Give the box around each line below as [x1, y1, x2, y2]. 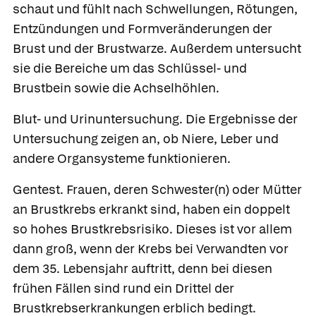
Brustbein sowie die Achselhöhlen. [13, 80, 219, 97]
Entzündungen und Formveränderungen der [13, 20, 272, 37]
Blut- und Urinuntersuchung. [13, 111, 183, 128]
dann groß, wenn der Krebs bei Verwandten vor [13, 241, 288, 257]
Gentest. [13, 181, 66, 198]
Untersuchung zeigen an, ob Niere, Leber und [13, 130, 279, 147]
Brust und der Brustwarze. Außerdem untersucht [13, 40, 301, 57]
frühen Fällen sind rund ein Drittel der [13, 280, 234, 297]
